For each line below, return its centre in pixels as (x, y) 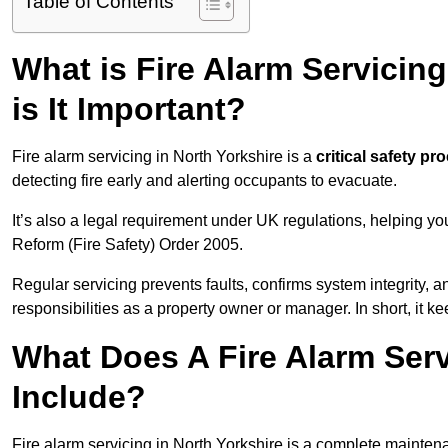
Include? (79, 397)
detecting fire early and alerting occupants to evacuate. (204, 181)
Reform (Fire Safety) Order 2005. (127, 245)
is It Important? (129, 109)
